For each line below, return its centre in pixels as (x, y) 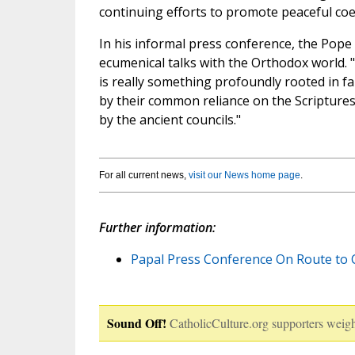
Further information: (157, 228)
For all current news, (143, 176)
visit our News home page (244, 176)
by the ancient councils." (170, 120)
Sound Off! (136, 323)
